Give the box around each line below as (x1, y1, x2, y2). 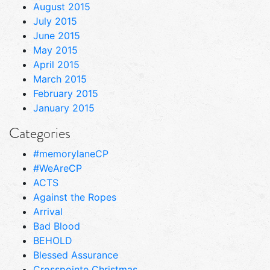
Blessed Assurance (33, 248, 118, 261)
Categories (9, 122, 71, 143)
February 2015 (33, 87, 98, 99)
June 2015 (33, 29, 80, 42)
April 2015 (33, 58, 80, 71)
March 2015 (33, 72, 87, 85)
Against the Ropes (33, 190, 116, 203)
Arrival (33, 205, 63, 218)
